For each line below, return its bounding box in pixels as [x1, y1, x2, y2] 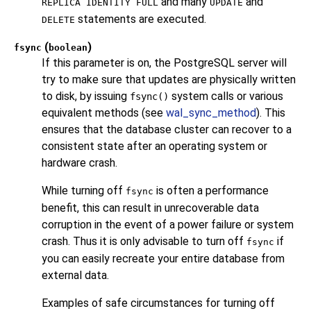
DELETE [42, 15, 75, 26]
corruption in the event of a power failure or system [42, 218, 294, 232]
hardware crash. [42, 156, 117, 170]
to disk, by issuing [42, 90, 130, 103]
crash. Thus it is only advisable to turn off [42, 235, 246, 249]
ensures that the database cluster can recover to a [42, 123, 292, 137]
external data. [42, 269, 109, 283]
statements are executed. [75, 12, 206, 26]
